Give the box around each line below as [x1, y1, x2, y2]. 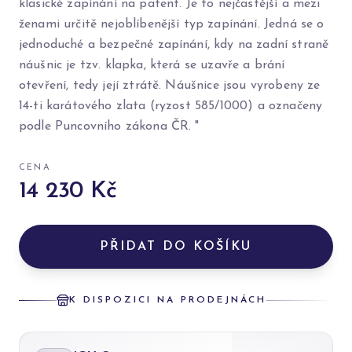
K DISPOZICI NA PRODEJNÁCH [69, 295, 266, 306]
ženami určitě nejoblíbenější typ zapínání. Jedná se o [19, 18, 324, 31]
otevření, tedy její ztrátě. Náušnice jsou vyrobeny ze [19, 79, 321, 93]
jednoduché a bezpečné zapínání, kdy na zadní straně [19, 38, 329, 52]
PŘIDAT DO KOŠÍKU [100, 240, 252, 254]
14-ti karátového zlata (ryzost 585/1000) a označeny [19, 100, 323, 113]
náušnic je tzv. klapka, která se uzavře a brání [19, 59, 285, 72]
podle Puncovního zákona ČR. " [19, 120, 200, 134]
